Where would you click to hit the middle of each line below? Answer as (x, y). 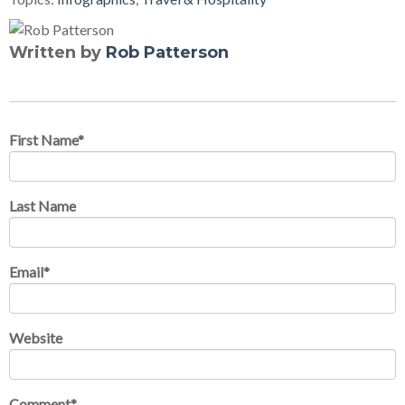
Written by (57, 52)
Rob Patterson (167, 52)
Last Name (42, 205)
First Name (43, 139)
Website (36, 337)
